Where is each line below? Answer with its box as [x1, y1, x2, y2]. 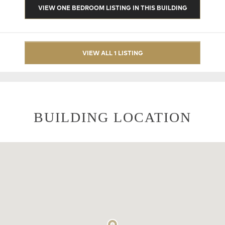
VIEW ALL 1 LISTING [82, 48, 143, 57]
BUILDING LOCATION [34, 109, 191, 125]
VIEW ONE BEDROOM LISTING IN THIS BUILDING [38, 3, 187, 12]
